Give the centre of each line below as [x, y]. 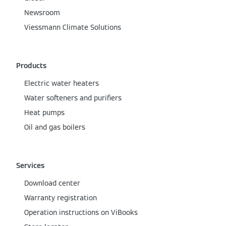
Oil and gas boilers [55, 127]
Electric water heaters [62, 83]
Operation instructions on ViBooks [81, 213]
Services [30, 166]
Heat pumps [44, 113]
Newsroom [42, 13]
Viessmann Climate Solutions [73, 27]
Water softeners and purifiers [73, 98]
